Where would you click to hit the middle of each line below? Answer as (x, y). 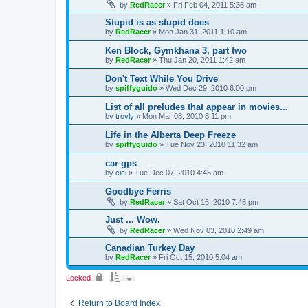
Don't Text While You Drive (162, 79)
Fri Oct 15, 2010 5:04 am (200, 257)
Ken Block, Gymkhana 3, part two (176, 51)
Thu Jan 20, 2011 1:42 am (202, 60)
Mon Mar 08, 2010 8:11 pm (187, 117)
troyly (125, 117)
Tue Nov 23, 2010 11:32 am (212, 145)
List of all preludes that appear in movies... (197, 107)
